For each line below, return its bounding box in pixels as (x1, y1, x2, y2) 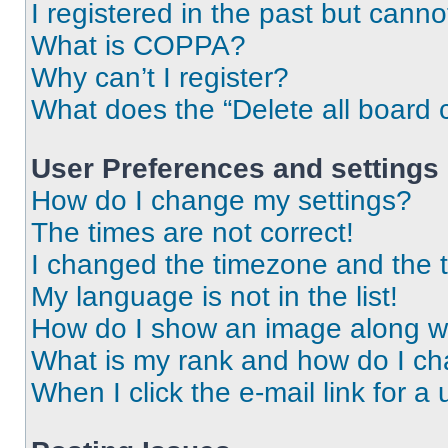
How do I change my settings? (31, 185, 412, 216)
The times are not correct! (31, 217, 354, 248)
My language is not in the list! (31, 281, 398, 312)
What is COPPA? (31, 30, 246, 61)
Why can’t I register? (31, 62, 289, 93)
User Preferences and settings (31, 153, 439, 184)
